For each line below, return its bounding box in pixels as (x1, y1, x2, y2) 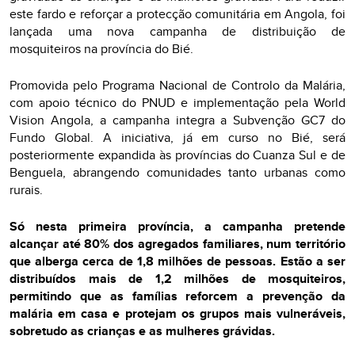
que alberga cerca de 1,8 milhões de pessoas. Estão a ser (10, 252, 345, 270)
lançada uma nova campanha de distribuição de (10, 22, 345, 40)
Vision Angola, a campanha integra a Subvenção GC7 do (10, 111, 345, 129)
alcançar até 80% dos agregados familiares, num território (10, 235, 345, 253)
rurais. (10, 181, 43, 199)
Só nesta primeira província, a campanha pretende (10, 217, 345, 235)
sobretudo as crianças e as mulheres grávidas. (10, 322, 275, 340)
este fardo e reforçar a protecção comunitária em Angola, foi (10, 5, 345, 23)
